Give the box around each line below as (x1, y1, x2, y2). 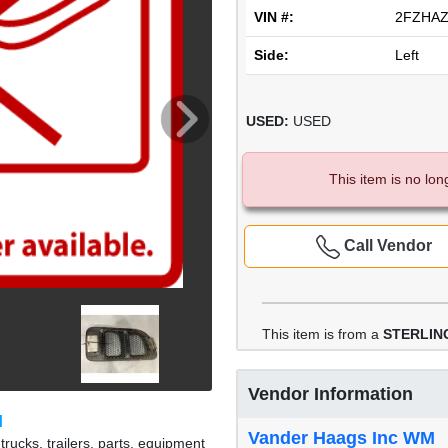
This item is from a (262, 325, 383, 342)
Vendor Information (248, 383, 413, 404)
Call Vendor (339, 237, 432, 254)
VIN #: (254, 9, 294, 25)
